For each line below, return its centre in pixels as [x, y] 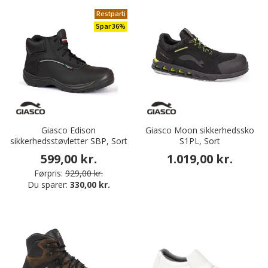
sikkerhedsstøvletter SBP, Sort [68, 141]
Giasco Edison [68, 130]
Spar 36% [111, 27]
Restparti [111, 14]
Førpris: [48, 173]
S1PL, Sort [200, 141]
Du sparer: [48, 185]
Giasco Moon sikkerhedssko [200, 130]
